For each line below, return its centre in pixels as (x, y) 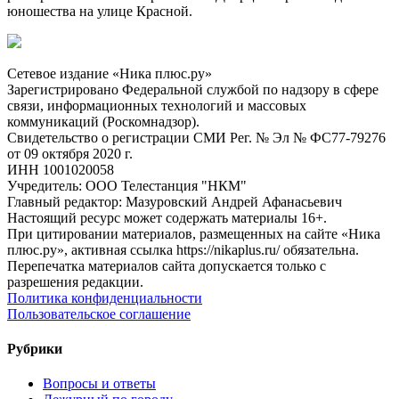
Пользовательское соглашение (99, 313)
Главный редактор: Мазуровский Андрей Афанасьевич (175, 201)
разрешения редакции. (75, 281)
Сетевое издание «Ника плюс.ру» (110, 73)
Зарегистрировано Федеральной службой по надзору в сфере (193, 89)
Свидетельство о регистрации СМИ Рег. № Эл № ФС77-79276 (196, 137)
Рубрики (35, 348)
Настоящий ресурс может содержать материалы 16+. (167, 217)
